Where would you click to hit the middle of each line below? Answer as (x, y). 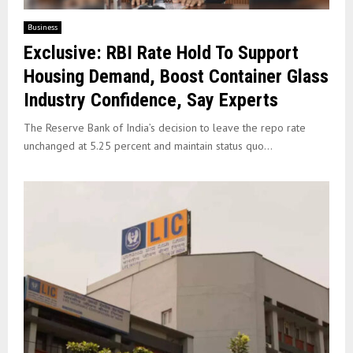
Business (43, 27)
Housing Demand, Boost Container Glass (176, 76)
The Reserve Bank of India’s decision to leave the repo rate (165, 127)
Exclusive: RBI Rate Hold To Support (161, 52)
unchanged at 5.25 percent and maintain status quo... (148, 145)
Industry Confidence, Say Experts (151, 100)
